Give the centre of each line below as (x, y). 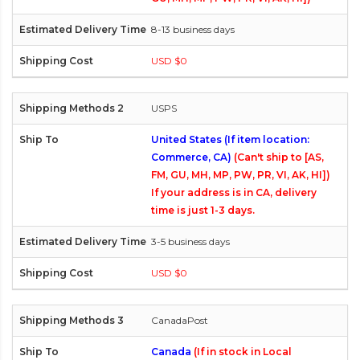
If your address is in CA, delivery (234, 193)
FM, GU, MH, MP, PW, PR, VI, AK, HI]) (241, 175)
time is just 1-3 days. (203, 211)
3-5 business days (190, 242)
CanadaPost (180, 321)
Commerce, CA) (192, 157)
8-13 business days (193, 30)
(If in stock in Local (243, 352)
